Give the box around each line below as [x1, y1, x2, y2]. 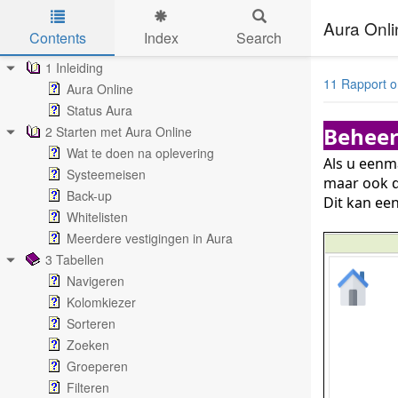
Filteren [67, 378, 109, 396]
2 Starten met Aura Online [45, 123, 192, 140]
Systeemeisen [67, 165, 146, 183]
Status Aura [67, 101, 132, 119]
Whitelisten [67, 208, 128, 226]
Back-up [67, 187, 112, 204]
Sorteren [67, 314, 115, 332]
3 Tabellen [45, 251, 104, 268]
